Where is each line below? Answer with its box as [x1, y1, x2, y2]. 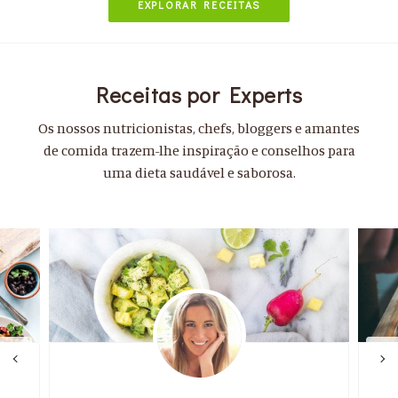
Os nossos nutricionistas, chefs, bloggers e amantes [38, 119, 360, 137]
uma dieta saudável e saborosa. [102, 163, 296, 181]
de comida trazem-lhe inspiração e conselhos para [43, 141, 355, 159]
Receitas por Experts [96, 80, 302, 108]
